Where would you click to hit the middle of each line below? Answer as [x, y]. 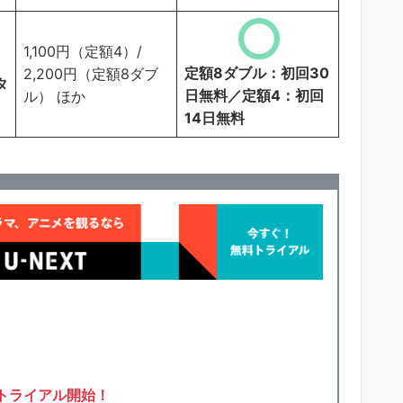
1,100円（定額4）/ [83, 51]
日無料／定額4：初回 [254, 95]
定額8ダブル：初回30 [257, 72]
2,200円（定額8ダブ [91, 73]
